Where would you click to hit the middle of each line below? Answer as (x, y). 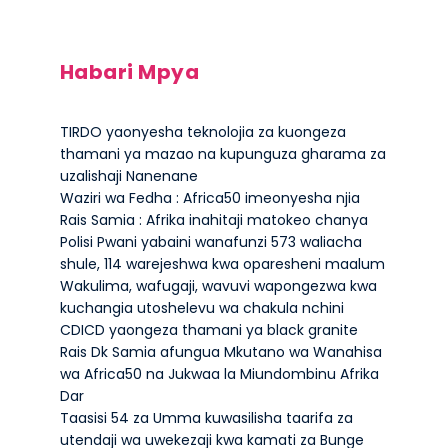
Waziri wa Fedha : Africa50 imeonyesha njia (209, 198)
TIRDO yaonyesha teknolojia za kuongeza (202, 132)
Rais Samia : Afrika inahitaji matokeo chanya (213, 220)
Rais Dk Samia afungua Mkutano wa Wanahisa (220, 352)
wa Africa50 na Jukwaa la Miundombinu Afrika (219, 374)
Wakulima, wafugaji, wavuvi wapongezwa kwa (218, 286)
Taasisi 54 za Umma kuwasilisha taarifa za (206, 418)
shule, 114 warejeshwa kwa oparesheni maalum (222, 264)
